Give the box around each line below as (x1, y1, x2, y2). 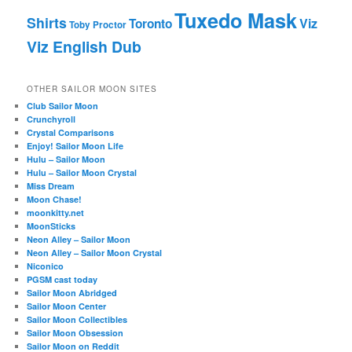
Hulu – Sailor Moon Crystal (27, 167, 137, 179)
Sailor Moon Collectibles (27, 313, 128, 326)
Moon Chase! (27, 193, 82, 206)
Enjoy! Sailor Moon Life (27, 140, 124, 152)
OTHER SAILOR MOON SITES (27, 83, 158, 95)
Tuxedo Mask (174, 5, 298, 35)
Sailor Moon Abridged (27, 287, 118, 299)
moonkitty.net (27, 207, 85, 219)
